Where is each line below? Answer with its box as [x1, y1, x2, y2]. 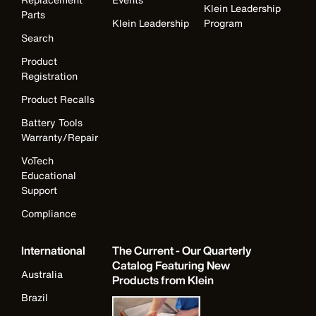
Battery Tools [21, 114, 83, 130]
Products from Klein [112, 271, 214, 288]
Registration [21, 68, 78, 83]
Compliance [21, 205, 76, 221]
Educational [21, 167, 76, 183]
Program [203, 15, 243, 30]
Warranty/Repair [21, 129, 98, 145]
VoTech [21, 152, 54, 168]
